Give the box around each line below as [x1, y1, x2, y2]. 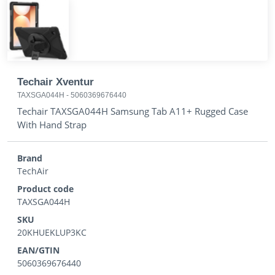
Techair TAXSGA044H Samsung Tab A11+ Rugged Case [17, 105, 248, 117]
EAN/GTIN [17, 244, 60, 256]
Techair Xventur [17, 76, 94, 88]
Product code [17, 183, 74, 195]
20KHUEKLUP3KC [17, 227, 87, 238]
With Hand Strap [17, 118, 87, 131]
